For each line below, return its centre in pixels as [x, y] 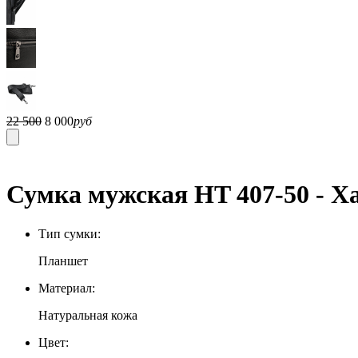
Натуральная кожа [88, 315]
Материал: [67, 288]
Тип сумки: [70, 233]
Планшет [63, 261]
